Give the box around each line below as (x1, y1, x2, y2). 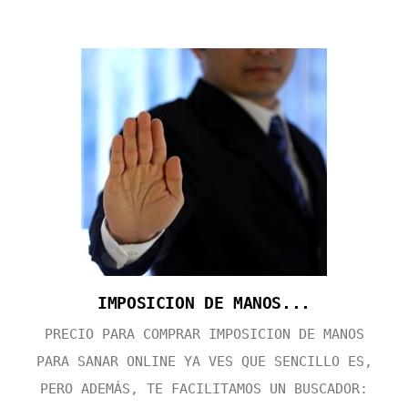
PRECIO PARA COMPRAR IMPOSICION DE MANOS (44, 326, 364, 343)
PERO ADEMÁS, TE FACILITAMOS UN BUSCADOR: (40, 381, 368, 398)
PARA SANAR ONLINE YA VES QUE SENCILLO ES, (36, 353, 372, 371)
